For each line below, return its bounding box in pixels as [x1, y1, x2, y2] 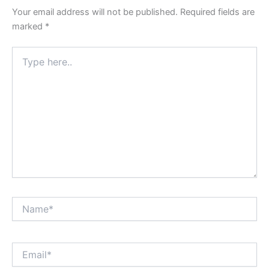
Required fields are [180, 7, 255, 18]
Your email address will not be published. [12, 7, 178, 18]
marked [12, 21, 45, 32]
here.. [11, 59, 34, 70]
